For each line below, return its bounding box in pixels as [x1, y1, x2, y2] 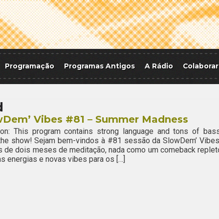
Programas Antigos [64, 62, 135, 70]
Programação [5, 62, 54, 70]
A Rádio [145, 62, 173, 70]
